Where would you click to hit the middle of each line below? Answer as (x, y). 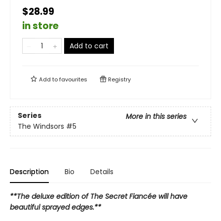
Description (29, 171)
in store (40, 26)
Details (102, 171)
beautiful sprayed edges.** (55, 207)
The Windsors (41, 127)
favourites (73, 79)
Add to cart (89, 46)
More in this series (156, 117)
